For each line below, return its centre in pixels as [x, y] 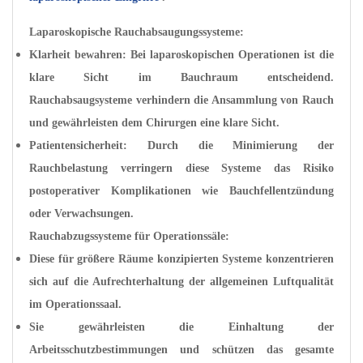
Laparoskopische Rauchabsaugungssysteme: [137, 32]
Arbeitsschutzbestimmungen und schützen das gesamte [181, 350]
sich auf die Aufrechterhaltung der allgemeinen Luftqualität [181, 282]
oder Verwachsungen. [81, 214]
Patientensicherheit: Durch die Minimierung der [181, 145]
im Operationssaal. [75, 304]
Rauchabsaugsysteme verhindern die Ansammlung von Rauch [181, 100]
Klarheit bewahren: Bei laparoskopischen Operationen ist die [181, 55]
